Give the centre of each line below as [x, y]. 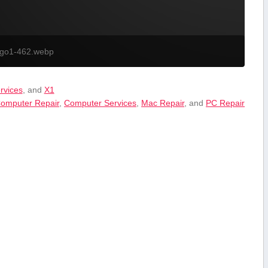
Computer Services [100, 103]
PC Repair [226, 103]
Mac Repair [163, 103]
